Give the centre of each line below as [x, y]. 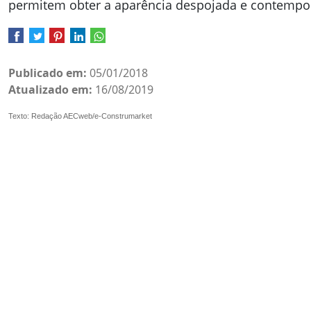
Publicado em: [48, 73]
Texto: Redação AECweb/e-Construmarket [80, 116]
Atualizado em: [50, 89]
